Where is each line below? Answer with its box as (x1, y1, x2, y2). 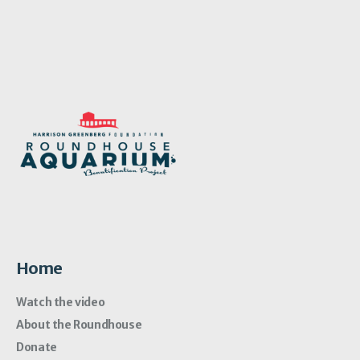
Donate (16, 340, 57, 355)
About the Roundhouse (16, 317, 142, 333)
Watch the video (16, 295, 105, 310)
